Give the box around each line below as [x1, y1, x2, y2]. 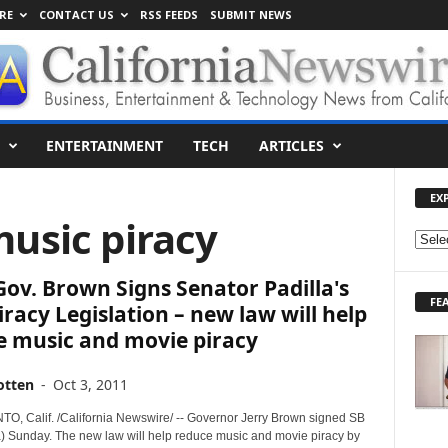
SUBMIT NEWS [209, 7, 292, 22]
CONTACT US [38, 7, 114, 22]
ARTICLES [258, 136, 324, 155]
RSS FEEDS [139, 7, 198, 22]
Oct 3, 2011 [52, 375, 128, 394]
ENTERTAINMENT [45, 136, 163, 155]
